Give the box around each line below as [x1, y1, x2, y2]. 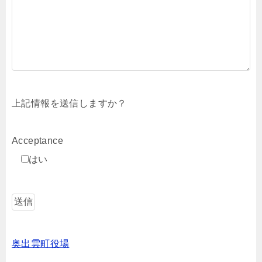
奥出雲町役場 [12, 238, 70, 249]
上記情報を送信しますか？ [12, 98, 127, 108]
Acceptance [12, 135, 63, 146]
